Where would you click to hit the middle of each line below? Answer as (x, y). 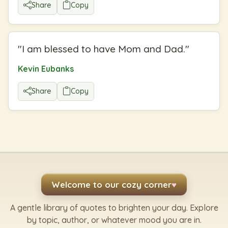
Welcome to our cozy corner (111, 184)
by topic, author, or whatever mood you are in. (114, 220)
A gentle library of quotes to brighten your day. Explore (114, 207)
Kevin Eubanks (46, 68)
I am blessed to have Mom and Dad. (104, 49)
